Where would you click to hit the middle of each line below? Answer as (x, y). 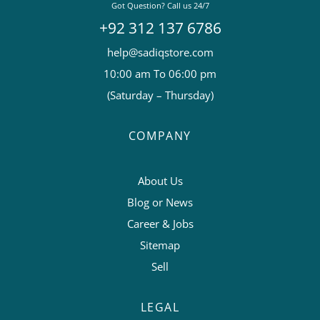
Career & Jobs (160, 223)
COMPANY (160, 135)
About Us (160, 180)
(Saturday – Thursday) (160, 95)
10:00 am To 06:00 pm (160, 73)
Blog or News (160, 202)
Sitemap (160, 245)
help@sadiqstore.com (160, 52)
